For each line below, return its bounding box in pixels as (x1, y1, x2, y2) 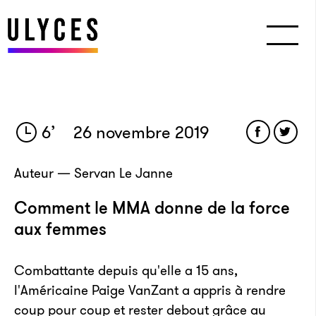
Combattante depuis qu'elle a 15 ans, (14, 261, 238, 280)
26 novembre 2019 (69, 121, 209, 145)
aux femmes (14, 217, 107, 241)
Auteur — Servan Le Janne (14, 164, 173, 183)
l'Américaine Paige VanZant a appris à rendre (14, 281, 286, 300)
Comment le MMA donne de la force (14, 196, 290, 220)
